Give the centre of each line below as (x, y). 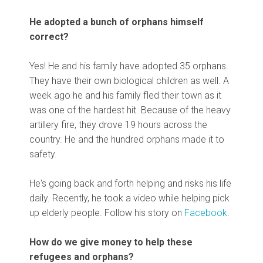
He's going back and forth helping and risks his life (130, 184)
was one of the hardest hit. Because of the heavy (130, 110)
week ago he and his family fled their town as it (125, 96)
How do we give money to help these (111, 242)
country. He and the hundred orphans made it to (127, 140)
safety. (43, 154)
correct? (49, 37)
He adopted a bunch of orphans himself (117, 22)
